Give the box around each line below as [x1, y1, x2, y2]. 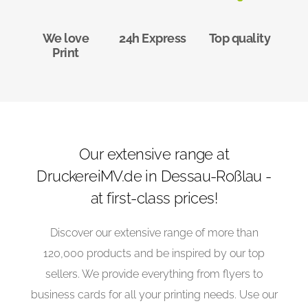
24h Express [119, 31, 186, 46]
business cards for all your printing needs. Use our [30, 288, 278, 302]
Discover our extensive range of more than [49, 226, 258, 240]
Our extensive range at [79, 145, 229, 164]
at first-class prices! [91, 189, 217, 208]
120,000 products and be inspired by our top [43, 247, 265, 261]
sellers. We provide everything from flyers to [45, 267, 263, 281]
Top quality [208, 31, 271, 46]
